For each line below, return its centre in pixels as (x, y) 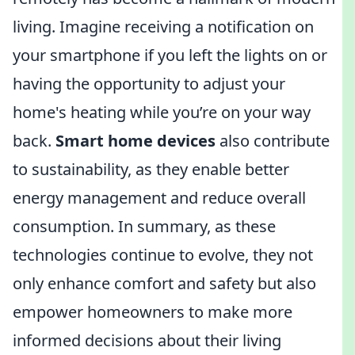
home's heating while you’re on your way (162, 112)
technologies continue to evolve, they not (163, 255)
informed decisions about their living (147, 340)
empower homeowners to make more (153, 312)
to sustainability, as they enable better (151, 169)
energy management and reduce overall (159, 198)
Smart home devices (136, 141)
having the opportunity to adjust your (149, 84)
